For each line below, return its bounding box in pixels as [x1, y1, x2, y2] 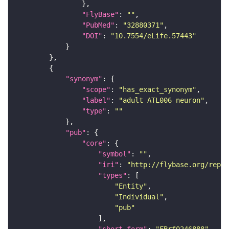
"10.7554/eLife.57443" [110, 32, 196, 40]
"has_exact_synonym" [119, 85, 196, 94]
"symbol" [98, 150, 131, 158]
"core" [82, 139, 106, 148]
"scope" [82, 85, 110, 94]
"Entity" [114, 182, 147, 191]
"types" [98, 171, 127, 180]
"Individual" [114, 193, 164, 201]
